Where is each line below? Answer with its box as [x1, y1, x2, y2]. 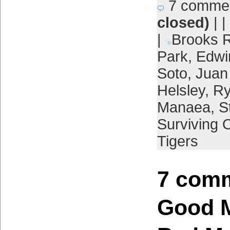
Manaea [157, 99, 210, 116]
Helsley [157, 82, 205, 99]
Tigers [157, 133, 198, 149]
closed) [157, 14, 209, 31]
